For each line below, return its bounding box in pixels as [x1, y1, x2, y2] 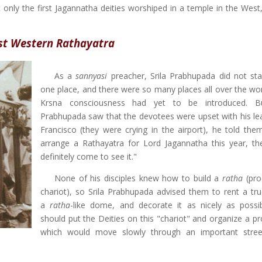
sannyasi [75, 70, 108, 81]
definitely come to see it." [40, 150, 137, 162]
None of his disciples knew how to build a [54, 172, 222, 184]
